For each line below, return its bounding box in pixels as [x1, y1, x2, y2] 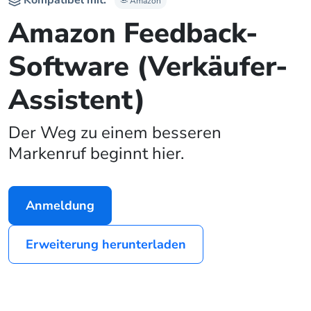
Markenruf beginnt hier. [8, 142, 184, 165]
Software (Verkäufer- [8, 48, 288, 86]
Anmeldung [26, 197, 94, 215]
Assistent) [8, 81, 145, 119]
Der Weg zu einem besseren [8, 121, 221, 144]
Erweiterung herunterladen [26, 236, 186, 253]
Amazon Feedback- [8, 15, 258, 53]
